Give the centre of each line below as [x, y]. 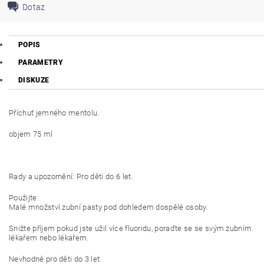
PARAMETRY [41, 62]
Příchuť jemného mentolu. [54, 113]
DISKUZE [34, 80]
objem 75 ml [31, 134]
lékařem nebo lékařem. [49, 238]
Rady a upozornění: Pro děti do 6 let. [71, 176]
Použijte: [24, 198]
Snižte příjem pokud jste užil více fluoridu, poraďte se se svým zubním [131, 228]
